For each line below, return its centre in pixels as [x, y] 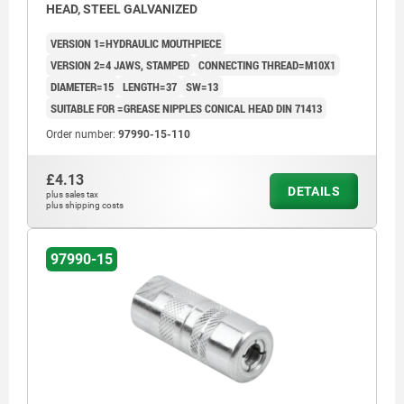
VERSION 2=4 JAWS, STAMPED [120, 64]
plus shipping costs [85, 205]
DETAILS [314, 191]
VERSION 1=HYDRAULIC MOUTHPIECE [136, 43]
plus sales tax [72, 194]
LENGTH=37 [150, 86]
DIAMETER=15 [82, 86]
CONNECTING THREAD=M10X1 [267, 64]
